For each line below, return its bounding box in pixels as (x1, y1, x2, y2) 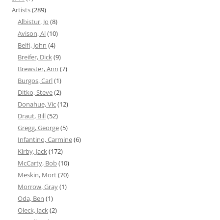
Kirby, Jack (18, 147, 47, 156)
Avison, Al (18, 29, 46, 38)
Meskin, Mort (18, 170, 56, 180)
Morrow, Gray (18, 182, 58, 192)
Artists (12, 5, 30, 15)
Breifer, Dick (18, 53, 52, 62)
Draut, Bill (18, 111, 46, 121)
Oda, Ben (18, 194, 44, 203)
